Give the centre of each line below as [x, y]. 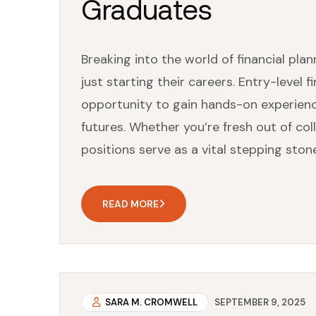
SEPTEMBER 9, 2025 [260, 302]
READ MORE [130, 204]
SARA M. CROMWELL [150, 302]
